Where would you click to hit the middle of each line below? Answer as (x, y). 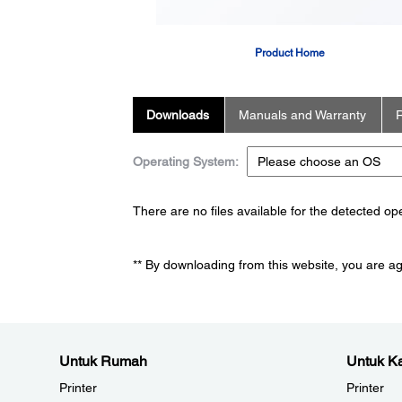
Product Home (289, 53)
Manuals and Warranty (302, 115)
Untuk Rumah (103, 362)
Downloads (177, 115)
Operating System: (185, 162)
